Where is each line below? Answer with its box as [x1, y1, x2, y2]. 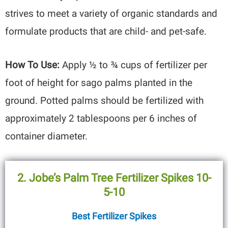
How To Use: [5, 59, 60, 71]
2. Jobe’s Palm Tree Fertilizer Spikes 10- [17, 172, 211, 185]
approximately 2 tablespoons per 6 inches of [5, 112, 197, 125]
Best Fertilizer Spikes [72, 211, 156, 222]
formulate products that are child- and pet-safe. [5, 25, 207, 37]
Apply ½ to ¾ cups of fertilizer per [60, 59, 208, 71]
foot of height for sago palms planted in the [5, 77, 193, 89]
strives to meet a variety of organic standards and [5, 7, 218, 19]
